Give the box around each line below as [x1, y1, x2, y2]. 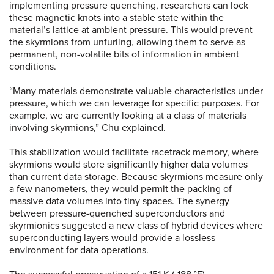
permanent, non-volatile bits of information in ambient [9, 48, 239, 61]
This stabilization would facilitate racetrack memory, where [9, 146, 259, 159]
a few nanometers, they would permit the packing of [9, 183, 232, 196]
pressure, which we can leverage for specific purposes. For [9, 97, 259, 110]
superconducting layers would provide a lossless [9, 232, 215, 245]
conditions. [9, 61, 59, 73]
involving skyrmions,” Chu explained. [9, 122, 168, 135]
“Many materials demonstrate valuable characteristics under [9, 85, 263, 98]
